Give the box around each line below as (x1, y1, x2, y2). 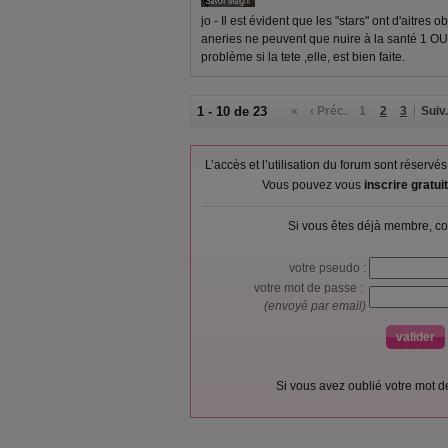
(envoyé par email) (264, 299, 369, 313)
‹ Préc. (310, 104, 348, 118)
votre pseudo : (289, 261, 369, 275)
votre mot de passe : (254, 281, 369, 295)
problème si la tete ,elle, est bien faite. (201, 50, 405, 64)
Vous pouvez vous (261, 178, 364, 192)
